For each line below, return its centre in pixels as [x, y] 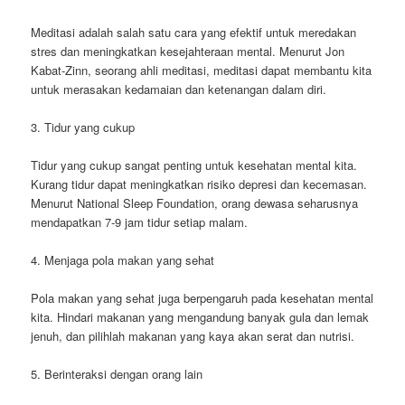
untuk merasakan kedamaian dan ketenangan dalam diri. [179, 89]
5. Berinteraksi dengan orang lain [117, 374]
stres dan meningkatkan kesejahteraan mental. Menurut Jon [188, 51]
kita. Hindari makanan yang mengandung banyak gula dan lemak [200, 317]
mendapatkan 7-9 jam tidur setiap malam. [140, 222]
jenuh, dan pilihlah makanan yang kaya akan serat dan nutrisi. [193, 336]
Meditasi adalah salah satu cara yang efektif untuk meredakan [194, 32]
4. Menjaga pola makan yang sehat [123, 260]
